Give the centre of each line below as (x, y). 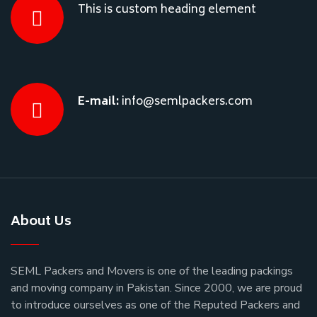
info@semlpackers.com (187, 102)
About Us (41, 223)
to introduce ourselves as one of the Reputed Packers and (155, 305)
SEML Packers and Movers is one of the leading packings (152, 271)
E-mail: (100, 102)
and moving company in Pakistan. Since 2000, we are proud (156, 288)
